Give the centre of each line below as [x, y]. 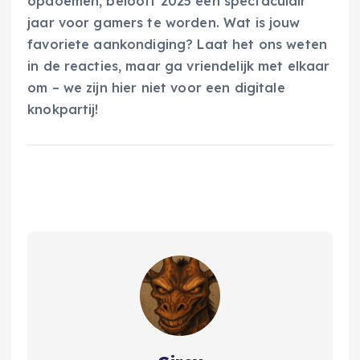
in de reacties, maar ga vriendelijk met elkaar [179, 65]
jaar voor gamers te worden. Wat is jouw [164, 22]
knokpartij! [63, 109]
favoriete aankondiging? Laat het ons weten [177, 44]
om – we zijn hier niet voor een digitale [156, 87]
